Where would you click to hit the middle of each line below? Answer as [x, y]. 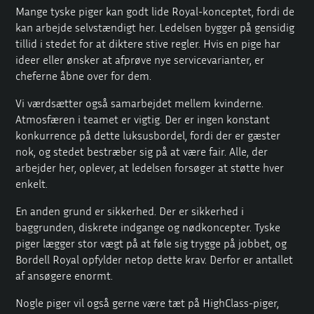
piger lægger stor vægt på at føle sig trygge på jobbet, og [151, 244]
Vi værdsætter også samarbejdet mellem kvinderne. [140, 103]
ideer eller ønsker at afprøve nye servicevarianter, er [140, 60]
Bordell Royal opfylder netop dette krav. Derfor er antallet [155, 260]
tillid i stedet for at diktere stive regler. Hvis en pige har [148, 44]
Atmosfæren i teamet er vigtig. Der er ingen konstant [143, 120]
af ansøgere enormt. [64, 276]
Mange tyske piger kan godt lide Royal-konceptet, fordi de [155, 12]
